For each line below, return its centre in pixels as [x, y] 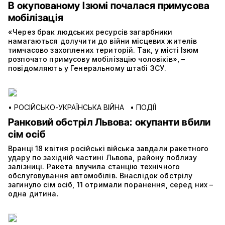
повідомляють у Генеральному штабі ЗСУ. [87, 68]
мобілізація [36, 18]
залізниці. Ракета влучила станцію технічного [94, 167]
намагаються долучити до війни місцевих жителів [103, 41]
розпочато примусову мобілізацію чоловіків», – [97, 59]
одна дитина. [33, 194]
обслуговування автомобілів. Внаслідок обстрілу [100, 176]
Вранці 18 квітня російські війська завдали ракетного [108, 149]
